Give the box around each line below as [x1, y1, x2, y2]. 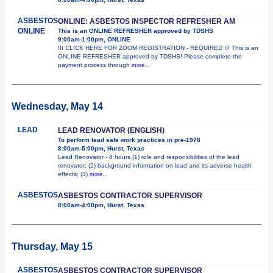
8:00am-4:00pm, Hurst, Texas [58, 201, 144, 208]
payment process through [58, 61, 132, 68]
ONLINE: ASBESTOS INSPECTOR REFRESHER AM [58, 16, 235, 26]
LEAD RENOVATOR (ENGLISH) [58, 126, 165, 135]
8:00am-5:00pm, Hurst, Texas [58, 144, 144, 152]
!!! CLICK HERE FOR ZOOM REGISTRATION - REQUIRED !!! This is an [58, 44, 258, 51]
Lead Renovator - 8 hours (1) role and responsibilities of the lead [58, 153, 239, 160]
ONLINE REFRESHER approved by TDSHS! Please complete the [58, 52, 242, 60]
